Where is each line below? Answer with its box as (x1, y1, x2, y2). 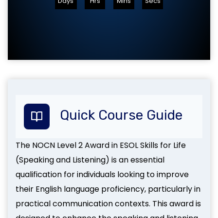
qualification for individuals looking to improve (16, 168, 189, 180)
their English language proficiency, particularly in (16, 183, 200, 195)
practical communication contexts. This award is (16, 198, 201, 209)
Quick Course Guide (60, 107, 182, 123)
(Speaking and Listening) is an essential (16, 154, 164, 165)
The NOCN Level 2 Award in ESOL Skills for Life (16, 139, 186, 151)
